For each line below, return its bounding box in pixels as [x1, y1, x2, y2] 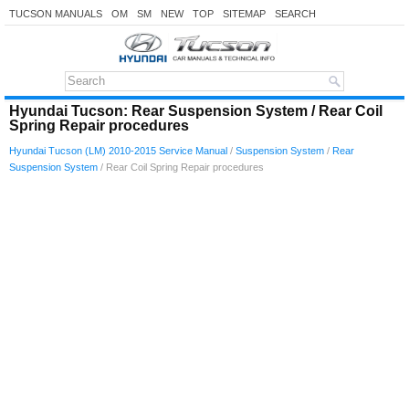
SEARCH [275, 8, 316, 19]
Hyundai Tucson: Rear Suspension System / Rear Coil [9, 103, 383, 119]
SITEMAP [223, 8, 266, 19]
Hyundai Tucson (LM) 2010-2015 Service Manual [9, 145, 227, 156]
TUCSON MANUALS [9, 8, 102, 19]
